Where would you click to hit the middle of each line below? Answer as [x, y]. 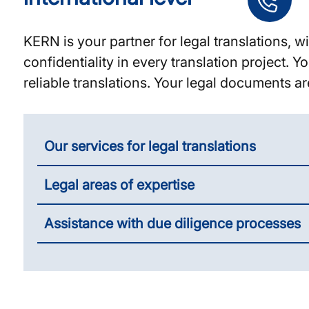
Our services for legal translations [150, 146]
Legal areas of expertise [119, 185]
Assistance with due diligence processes [172, 223]
